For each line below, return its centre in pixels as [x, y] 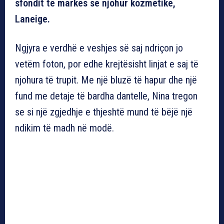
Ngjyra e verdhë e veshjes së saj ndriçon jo [99, 48]
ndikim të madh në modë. [64, 128]
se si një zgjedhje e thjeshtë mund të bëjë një [104, 112]
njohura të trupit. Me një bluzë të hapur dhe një [106, 80]
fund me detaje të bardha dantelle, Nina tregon [106, 96]
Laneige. [32, 19]
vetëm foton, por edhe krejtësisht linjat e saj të [107, 64]
